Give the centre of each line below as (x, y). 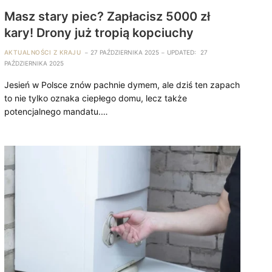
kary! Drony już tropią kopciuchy (99, 32)
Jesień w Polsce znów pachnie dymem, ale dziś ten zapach (122, 84)
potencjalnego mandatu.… (56, 111)
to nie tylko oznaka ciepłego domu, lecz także (95, 98)
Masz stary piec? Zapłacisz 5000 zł (107, 16)
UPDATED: (182, 52)
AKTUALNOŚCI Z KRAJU (42, 52)
